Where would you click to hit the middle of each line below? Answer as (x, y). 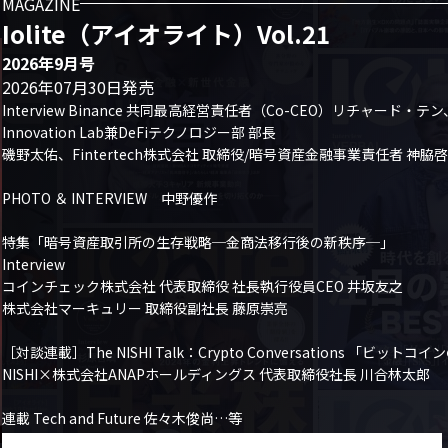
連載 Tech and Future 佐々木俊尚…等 (122, 417)
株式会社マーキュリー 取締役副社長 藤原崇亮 (145, 307)
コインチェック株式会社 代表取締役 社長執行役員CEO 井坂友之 (202, 285)
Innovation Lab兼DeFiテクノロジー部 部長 (139, 131)
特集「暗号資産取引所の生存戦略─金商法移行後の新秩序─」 (198, 241)
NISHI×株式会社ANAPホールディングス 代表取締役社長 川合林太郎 (216, 373)
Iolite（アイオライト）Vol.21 (166, 33)
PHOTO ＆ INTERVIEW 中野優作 (109, 197)
